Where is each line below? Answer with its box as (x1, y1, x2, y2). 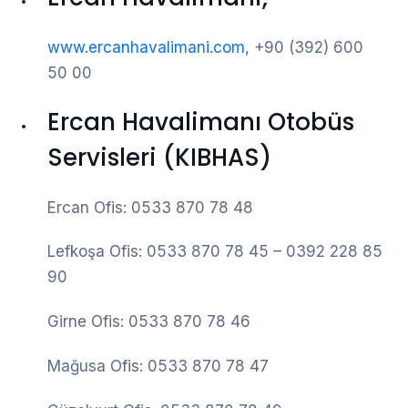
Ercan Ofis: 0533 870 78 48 (47, 198, 253, 217)
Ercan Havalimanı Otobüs (47, 105, 354, 138)
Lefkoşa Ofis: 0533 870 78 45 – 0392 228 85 (47, 242, 382, 261)
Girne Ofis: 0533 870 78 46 (47, 312, 250, 331)
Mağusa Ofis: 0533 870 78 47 (47, 356, 269, 375)
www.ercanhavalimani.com (47, 38, 245, 57)
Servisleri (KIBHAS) (47, 140, 271, 174)
